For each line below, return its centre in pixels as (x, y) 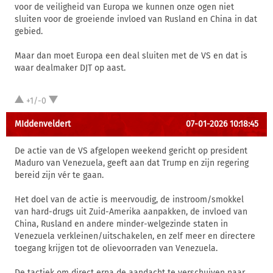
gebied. (29, 31)
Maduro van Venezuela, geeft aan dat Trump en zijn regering (132, 163)
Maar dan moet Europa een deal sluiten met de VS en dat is (131, 56)
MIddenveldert (43, 124)
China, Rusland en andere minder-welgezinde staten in (121, 224)
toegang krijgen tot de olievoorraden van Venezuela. (116, 248)
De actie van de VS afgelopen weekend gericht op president (131, 151)
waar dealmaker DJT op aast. (70, 68)
